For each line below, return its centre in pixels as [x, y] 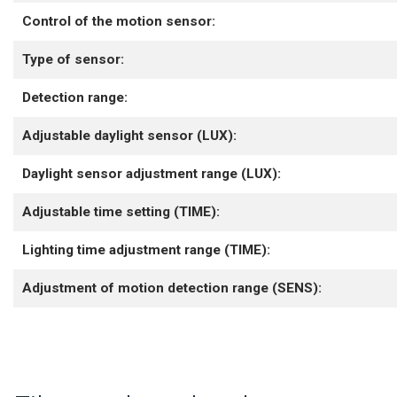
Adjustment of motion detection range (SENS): [172, 288]
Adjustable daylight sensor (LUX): [129, 136]
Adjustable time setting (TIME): [121, 212]
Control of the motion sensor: [119, 22]
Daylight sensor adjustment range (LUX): [152, 174]
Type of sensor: [73, 60]
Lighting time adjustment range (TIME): [146, 250]
